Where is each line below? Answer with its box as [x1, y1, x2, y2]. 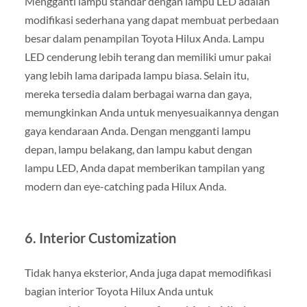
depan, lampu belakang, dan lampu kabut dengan [24, 142, 252, 156]
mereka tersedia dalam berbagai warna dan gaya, [24, 86, 251, 100]
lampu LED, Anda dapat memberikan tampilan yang [24, 160, 265, 174]
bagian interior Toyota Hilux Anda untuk [24, 284, 213, 297]
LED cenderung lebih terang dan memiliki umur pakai [24, 49, 271, 63]
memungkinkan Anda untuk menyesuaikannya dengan [24, 105, 279, 119]
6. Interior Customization [24, 229, 176, 246]
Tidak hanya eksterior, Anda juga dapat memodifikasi [24, 265, 271, 279]
